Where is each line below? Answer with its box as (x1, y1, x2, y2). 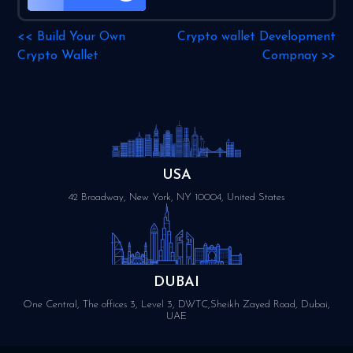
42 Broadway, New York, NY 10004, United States (69, 192, 284, 203)
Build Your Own (37, 31, 126, 43)
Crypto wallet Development (176, 31, 336, 43)
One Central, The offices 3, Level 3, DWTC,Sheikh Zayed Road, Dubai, (23, 299, 330, 310)
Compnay (262, 50, 318, 62)
